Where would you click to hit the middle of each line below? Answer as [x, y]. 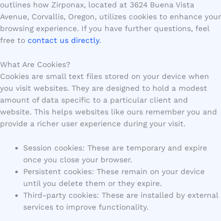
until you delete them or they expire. [92, 183]
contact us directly [63, 40]
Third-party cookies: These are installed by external [120, 195]
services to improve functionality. [86, 207]
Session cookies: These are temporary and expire [115, 148]
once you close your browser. [77, 160]
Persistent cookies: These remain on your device [114, 171]
